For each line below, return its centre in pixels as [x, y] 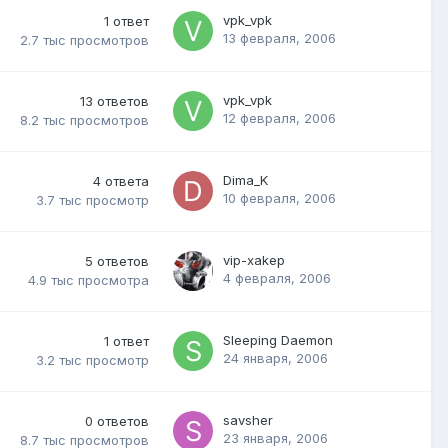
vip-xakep [254, 259]
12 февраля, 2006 [279, 117]
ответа [127, 180]
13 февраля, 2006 [279, 37]
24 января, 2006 [275, 357]
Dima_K [245, 179]
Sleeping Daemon [278, 339]
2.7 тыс [43, 40]
